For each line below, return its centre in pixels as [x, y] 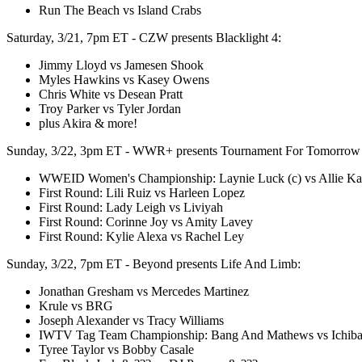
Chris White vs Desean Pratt [111, 94]
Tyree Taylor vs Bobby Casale [116, 349]
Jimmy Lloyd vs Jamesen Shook [121, 65]
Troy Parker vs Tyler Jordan [110, 108]
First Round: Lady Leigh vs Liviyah [131, 207]
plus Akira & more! [88, 123]
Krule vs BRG [76, 305]
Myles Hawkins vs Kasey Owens [124, 79]
